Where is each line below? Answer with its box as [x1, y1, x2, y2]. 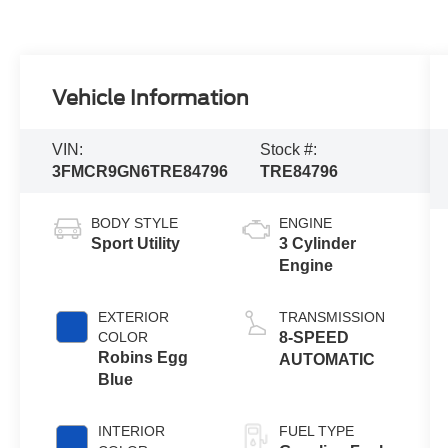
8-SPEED [278, 328, 349, 346]
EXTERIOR [98, 308, 170, 325]
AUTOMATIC [278, 350, 375, 368]
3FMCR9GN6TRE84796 [52, 163, 229, 181]
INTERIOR [98, 422, 166, 439]
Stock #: [260, 141, 318, 159]
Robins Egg [98, 348, 189, 366]
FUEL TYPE [278, 422, 354, 439]
